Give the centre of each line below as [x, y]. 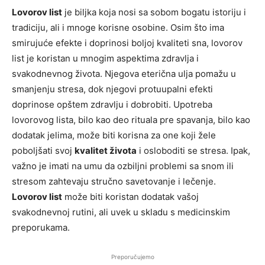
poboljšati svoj [43, 151]
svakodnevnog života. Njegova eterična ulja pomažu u [124, 74]
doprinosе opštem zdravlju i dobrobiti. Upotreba [112, 105]
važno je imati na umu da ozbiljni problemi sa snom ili [123, 166]
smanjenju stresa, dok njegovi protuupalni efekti [112, 89]
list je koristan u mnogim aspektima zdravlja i [105, 59]
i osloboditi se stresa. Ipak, [193, 151]
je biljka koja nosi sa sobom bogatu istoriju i [154, 12]
